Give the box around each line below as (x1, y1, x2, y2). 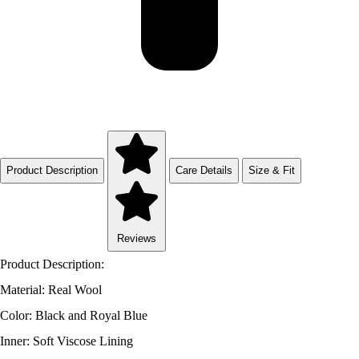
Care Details (175, 163, 232, 176)
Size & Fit (248, 163, 295, 176)
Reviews (117, 232, 156, 245)
